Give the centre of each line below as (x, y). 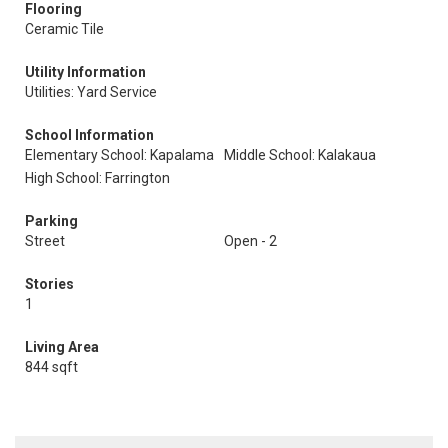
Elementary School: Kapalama (119, 155)
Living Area (62, 347)
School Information (89, 135)
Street (45, 241)
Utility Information (85, 72)
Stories (49, 284)
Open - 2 (250, 241)
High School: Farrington (97, 178)
